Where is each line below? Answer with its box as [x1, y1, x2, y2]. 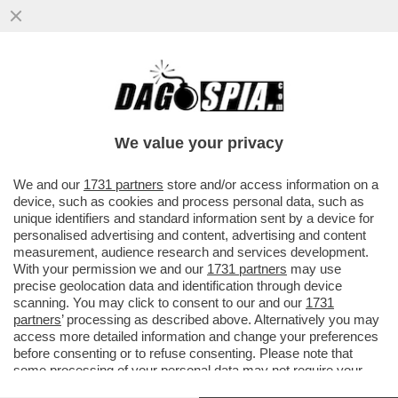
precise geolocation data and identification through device [13, 278, 342, 293]
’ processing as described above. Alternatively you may [61, 312, 379, 327]
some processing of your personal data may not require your [13, 362, 362, 378]
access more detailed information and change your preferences [13, 329, 378, 344]
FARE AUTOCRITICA [9, 116, 180, 137]
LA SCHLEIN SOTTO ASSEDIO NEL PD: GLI [9, 79, 374, 99]
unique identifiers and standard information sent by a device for [13, 211, 374, 226]
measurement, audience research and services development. [13, 244, 369, 259]
